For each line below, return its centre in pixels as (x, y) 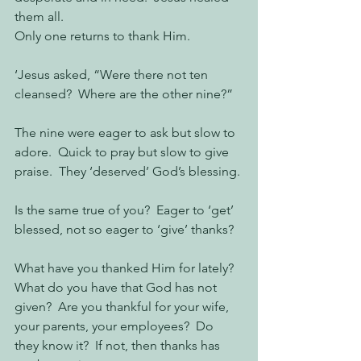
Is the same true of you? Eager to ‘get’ (126, 210)
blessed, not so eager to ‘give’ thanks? (124, 229)
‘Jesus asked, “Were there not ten (113, 75)
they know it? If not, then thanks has (119, 345)
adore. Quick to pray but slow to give (123, 152)
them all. (39, 17)
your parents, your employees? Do (116, 326)
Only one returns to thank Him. (102, 36)
